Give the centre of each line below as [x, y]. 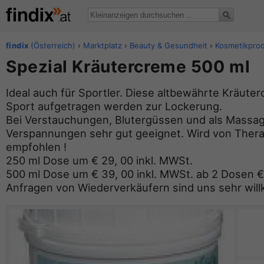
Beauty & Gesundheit [169, 45]
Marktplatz [103, 45]
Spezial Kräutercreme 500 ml [128, 67]
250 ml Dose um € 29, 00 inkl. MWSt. [99, 161]
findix [17, 45]
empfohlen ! [36, 147]
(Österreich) [52, 45]
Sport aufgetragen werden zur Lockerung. [114, 106]
